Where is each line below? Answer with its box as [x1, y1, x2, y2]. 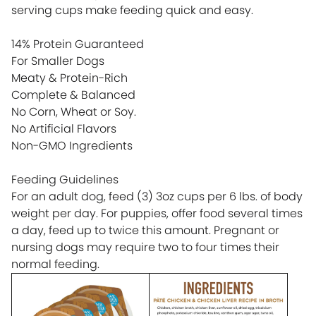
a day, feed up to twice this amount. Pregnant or [11, 221, 279, 238]
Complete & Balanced [11, 86, 135, 103]
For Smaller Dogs [11, 52, 104, 69]
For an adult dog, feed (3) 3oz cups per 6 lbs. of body [11, 188, 303, 205]
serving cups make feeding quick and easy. [11, 1, 253, 18]
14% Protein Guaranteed [11, 35, 144, 52]
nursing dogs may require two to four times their [11, 238, 279, 255]
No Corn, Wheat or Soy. [11, 103, 136, 120]
